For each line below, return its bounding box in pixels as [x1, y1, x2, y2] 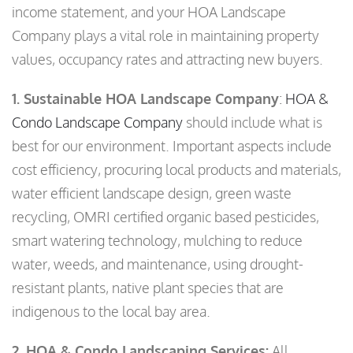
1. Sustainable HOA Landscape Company [12, 90, 279, 108]
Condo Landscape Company [12, 113, 183, 132]
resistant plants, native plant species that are [12, 279, 284, 297]
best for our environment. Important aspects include [12, 137, 332, 155]
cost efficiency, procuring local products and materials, [12, 161, 341, 179]
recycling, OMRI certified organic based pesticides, [12, 208, 319, 226]
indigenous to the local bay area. [12, 303, 210, 321]
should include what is [183, 113, 322, 132]
